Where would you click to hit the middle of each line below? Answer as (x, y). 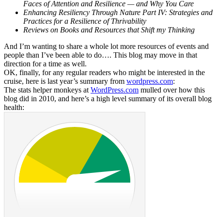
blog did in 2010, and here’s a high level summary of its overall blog (108, 98)
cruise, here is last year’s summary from (65, 81)
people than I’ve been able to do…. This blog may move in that (101, 55)
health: (14, 107)
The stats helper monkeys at (47, 90)
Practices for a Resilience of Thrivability (85, 21)
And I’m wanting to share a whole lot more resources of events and (106, 46)
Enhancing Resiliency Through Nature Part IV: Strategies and (118, 12)
